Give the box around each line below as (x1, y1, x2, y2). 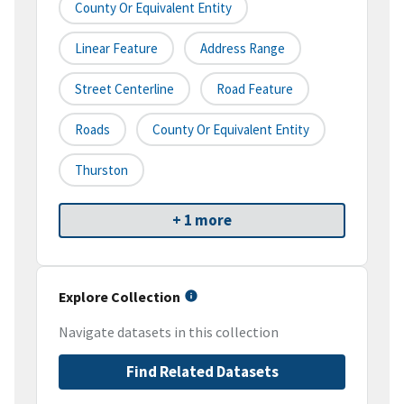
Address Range (200, 40, 285, 58)
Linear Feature (75, 40, 158, 58)
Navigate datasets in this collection (59, 323, 279, 342)
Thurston (75, 161, 128, 179)
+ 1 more (172, 210, 232, 231)
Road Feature (216, 80, 293, 98)
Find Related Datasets (125, 362, 279, 382)
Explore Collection (59, 288, 180, 307)
